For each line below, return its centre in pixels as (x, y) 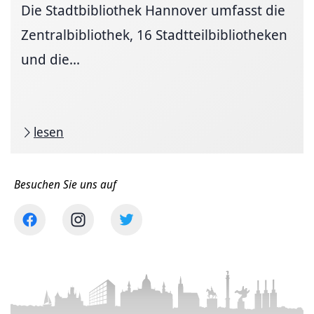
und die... (50, 60)
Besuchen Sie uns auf (65, 185)
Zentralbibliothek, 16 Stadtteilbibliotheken (154, 35)
